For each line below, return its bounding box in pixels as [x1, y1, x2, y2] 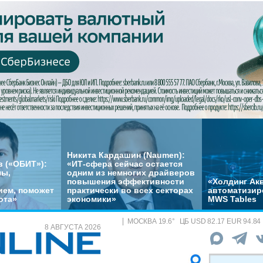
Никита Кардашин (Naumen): [67, 150, 185, 160]
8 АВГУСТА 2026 [45, 223, 101, 231]
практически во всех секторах [67, 186, 193, 195]
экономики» [67, 194, 116, 204]
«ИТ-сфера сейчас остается [67, 159, 183, 168]
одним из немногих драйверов [67, 168, 195, 177]
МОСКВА [127, 217, 157, 225]
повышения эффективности [67, 177, 184, 186]
